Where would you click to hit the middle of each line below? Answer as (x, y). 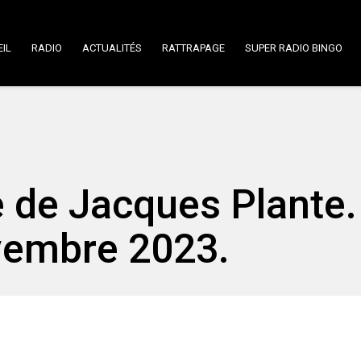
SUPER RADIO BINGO (294, 48)
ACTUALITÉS (112, 48)
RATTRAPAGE (193, 48)
